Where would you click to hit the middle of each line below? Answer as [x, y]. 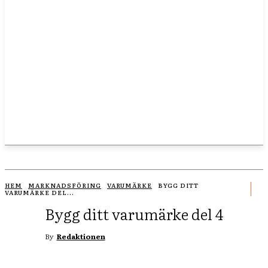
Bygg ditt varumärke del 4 [134, 214]
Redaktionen [81, 236]
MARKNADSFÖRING [65, 185]
